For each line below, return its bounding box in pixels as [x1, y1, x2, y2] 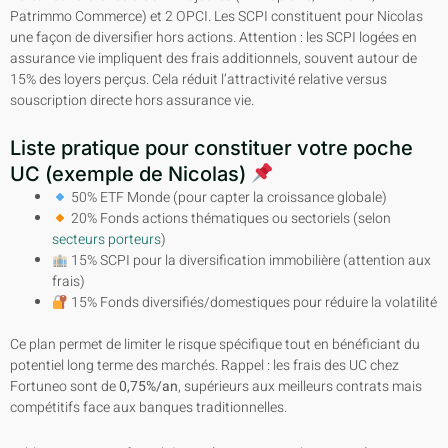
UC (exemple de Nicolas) [10, 162, 251, 187]
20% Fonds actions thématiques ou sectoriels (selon [67, 208, 391, 230]
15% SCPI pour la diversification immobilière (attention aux [67, 250, 431, 272]
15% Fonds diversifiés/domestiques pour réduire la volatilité [67, 292, 437, 314]
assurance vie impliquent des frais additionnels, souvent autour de [10, 47, 417, 69]
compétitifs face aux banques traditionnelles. [10, 397, 287, 419]
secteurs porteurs [52, 229, 161, 251]
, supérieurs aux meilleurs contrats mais [178, 376, 422, 398]
